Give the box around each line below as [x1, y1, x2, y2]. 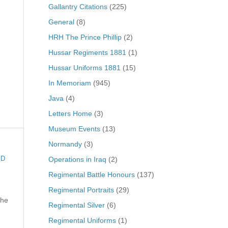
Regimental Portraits [48, 185, 114, 194]
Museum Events [48, 124, 100, 133]
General [48, 17, 74, 26]
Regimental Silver [48, 201, 105, 209]
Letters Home [48, 109, 92, 118]
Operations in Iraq [48, 155, 106, 163]
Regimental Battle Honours [48, 170, 135, 179]
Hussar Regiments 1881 [48, 48, 126, 56]
